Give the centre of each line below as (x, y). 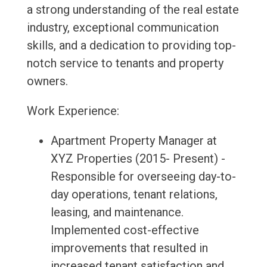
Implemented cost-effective (125, 230)
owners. (47, 81)
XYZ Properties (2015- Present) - (138, 159)
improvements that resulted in (129, 248)
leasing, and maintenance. (117, 212)
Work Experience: (73, 111)
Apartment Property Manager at (133, 141)
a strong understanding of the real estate (133, 10)
